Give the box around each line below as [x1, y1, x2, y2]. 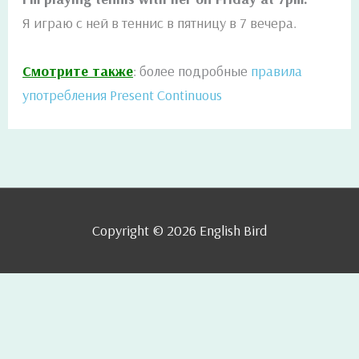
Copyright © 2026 [92, 221, 200, 240]
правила [251, 61, 303, 80]
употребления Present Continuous [22, 85, 223, 104]
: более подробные [133, 61, 252, 80]
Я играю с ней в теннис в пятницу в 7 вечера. [22, 14, 297, 33]
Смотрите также [22, 61, 134, 80]
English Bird [200, 221, 267, 240]
